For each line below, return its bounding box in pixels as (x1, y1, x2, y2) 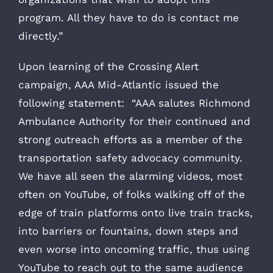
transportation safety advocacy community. (18, 151, 246, 164)
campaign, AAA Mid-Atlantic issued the (18, 78, 219, 91)
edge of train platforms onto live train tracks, (18, 206, 253, 219)
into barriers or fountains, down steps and (18, 224, 238, 237)
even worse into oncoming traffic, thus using (18, 243, 249, 255)
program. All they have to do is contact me (18, 11, 239, 24)
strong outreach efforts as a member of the (18, 133, 243, 146)
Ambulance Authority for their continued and (18, 115, 250, 127)
